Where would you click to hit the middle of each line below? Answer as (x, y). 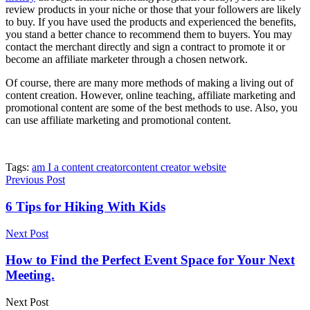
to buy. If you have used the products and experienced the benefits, (151, 22)
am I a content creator (79, 167)
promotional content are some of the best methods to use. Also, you (152, 108)
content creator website (176, 167)
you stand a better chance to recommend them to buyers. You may (149, 35)
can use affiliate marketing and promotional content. (120, 120)
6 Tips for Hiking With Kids (85, 206)
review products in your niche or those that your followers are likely (153, 10)
